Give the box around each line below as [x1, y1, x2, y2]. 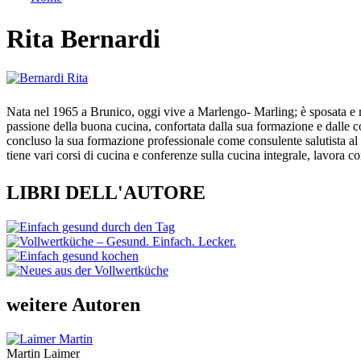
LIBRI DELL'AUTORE [6, 182, 205, 204]
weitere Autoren [6, 294, 140, 316]
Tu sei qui [6, 6, 86, 27]
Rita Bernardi [6, 24, 160, 53]
